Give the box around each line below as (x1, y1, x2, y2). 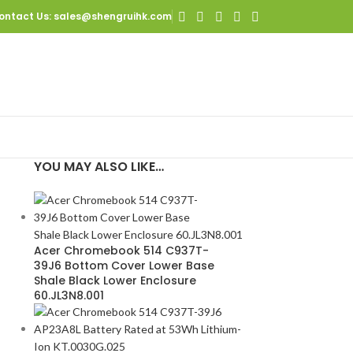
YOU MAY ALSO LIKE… (33, 158, 164, 176)
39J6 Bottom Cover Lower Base (33, 258, 214, 273)
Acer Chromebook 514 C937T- (33, 243, 209, 258)
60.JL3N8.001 (33, 288, 104, 303)
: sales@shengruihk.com (49, 9, 173, 23)
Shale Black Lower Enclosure (33, 273, 196, 288)
